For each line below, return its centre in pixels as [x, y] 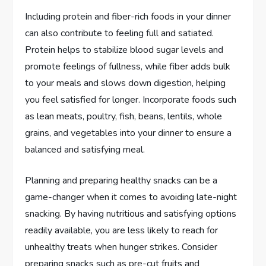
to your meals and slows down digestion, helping [126, 83]
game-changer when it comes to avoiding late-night [131, 197]
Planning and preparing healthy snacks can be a [121, 181]
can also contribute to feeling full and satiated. [120, 34]
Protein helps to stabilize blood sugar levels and [124, 50]
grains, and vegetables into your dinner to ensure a [129, 133]
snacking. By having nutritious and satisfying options [131, 214]
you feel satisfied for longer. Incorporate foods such [131, 100]
